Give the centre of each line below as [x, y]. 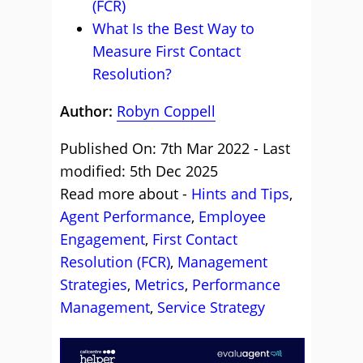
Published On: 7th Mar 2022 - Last [175, 148]
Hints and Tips [240, 194]
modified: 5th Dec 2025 [139, 171]
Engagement [102, 239]
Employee [232, 216]
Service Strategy [211, 307]
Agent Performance [126, 216]
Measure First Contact [167, 51]
